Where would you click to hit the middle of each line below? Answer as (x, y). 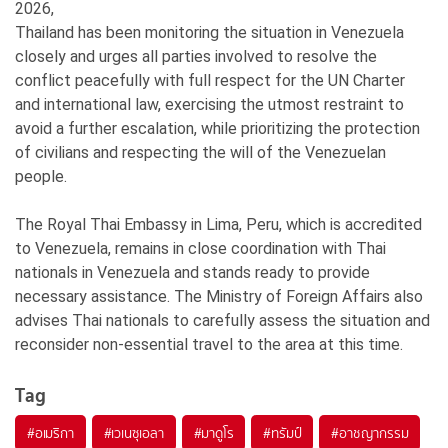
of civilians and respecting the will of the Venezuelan (200, 152)
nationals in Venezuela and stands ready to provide (192, 272)
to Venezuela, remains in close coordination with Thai (200, 248)
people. (41, 176)
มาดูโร (217, 432)
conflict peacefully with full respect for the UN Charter (210, 80)
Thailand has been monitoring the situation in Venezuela (209, 32)
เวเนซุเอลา (137, 432)
